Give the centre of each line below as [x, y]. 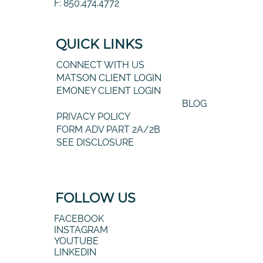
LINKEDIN [75, 252]
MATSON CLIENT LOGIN [109, 78]
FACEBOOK [79, 218]
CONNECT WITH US [101, 65]
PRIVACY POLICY [94, 117]
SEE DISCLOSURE [95, 143]
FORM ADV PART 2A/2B [109, 130]
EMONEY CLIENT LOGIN [109, 91]
